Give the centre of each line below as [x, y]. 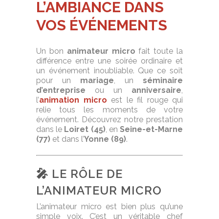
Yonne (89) [105, 139]
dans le [50, 130]
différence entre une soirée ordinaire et [109, 61]
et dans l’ [67, 139]
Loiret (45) [85, 130]
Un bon [52, 51]
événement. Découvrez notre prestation [109, 120]
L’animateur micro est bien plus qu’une [109, 207]
